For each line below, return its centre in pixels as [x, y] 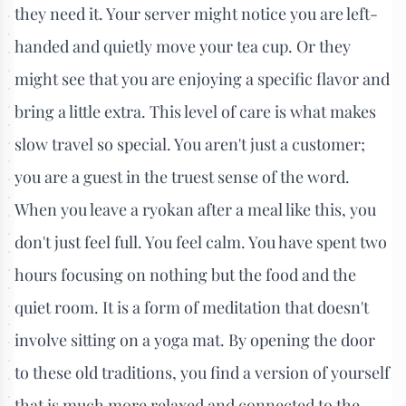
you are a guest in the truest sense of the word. [182, 176]
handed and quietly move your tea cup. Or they [183, 46]
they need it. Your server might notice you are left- [196, 13]
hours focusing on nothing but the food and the [185, 274]
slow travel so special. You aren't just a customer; [190, 144]
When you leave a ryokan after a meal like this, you [195, 209]
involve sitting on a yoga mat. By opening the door [195, 339]
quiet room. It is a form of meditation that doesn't [192, 307]
